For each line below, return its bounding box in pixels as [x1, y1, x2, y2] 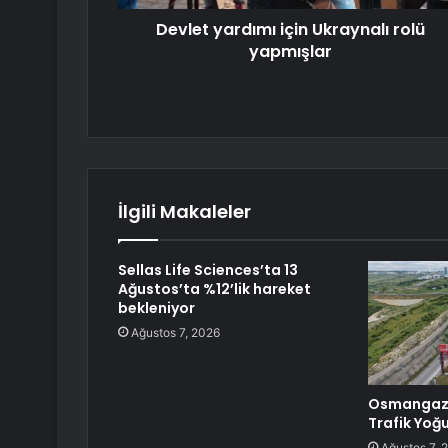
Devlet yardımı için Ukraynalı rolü [156, 17, 425, 41]
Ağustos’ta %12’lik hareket [118, 278, 311, 299]
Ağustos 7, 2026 [131, 324, 220, 340]
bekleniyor [118, 297, 195, 318]
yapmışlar [249, 39, 332, 63]
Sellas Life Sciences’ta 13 [118, 259, 298, 280]
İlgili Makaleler [118, 198, 251, 224]
